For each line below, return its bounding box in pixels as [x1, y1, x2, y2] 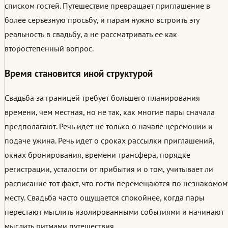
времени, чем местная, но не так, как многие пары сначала [5, 107, 215, 118]
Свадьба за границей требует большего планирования [5, 93, 200, 103]
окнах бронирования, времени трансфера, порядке [5, 150, 190, 160]
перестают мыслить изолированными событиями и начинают [5, 207, 224, 217]
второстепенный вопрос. [5, 43, 94, 53]
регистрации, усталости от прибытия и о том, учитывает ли [5, 164, 213, 175]
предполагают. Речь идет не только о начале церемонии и [5, 121, 213, 132]
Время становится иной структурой [5, 67, 153, 79]
